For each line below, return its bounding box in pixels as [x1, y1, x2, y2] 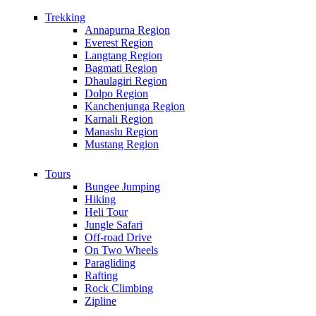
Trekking [45, 11, 85, 23]
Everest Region [85, 37, 153, 49]
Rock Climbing [85, 282, 153, 294]
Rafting [85, 269, 118, 281]
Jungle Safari [85, 219, 142, 231]
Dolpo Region [85, 87, 148, 99]
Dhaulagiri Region [85, 75, 167, 87]
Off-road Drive [85, 231, 152, 243]
